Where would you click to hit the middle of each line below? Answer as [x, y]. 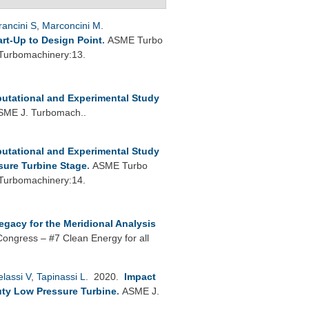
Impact [140, 276]
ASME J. [141, 291]
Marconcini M [71, 25]
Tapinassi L [61, 276]
